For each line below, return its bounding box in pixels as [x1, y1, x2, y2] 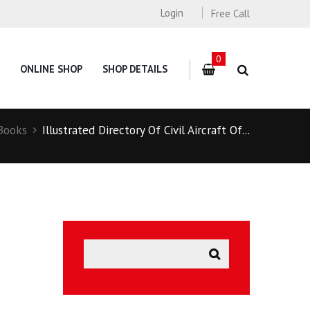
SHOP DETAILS [102, 62, 168, 76]
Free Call [211, 7, 250, 21]
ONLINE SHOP [20, 62, 83, 76]
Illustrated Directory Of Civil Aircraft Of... [42, 122, 250, 138]
